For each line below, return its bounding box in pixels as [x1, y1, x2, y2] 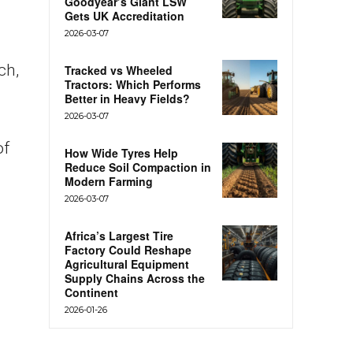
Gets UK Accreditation [65, 8, 184, 24]
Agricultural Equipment [65, 256, 189, 273]
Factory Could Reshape [65, 242, 191, 258]
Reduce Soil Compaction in [65, 159, 211, 176]
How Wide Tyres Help [65, 145, 178, 162]
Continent [65, 284, 118, 301]
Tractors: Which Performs [65, 76, 201, 93]
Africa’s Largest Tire [65, 228, 173, 244]
